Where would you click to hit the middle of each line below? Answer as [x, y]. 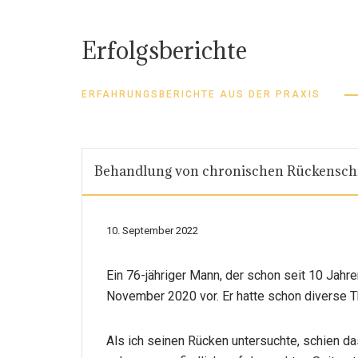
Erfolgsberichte [164, 50]
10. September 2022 [152, 231]
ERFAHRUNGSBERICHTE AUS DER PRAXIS [201, 94]
